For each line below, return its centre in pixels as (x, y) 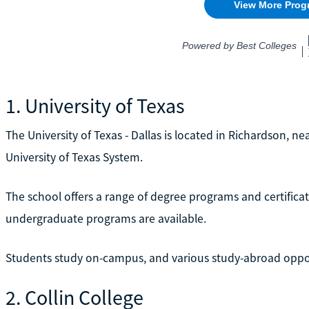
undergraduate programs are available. (106, 218)
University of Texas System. (74, 157)
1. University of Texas (95, 105)
